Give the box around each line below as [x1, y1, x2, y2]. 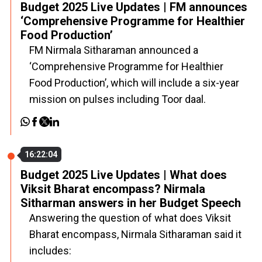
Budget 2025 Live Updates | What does [20, 168, 227, 182]
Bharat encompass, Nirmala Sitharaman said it [29, 228, 242, 240]
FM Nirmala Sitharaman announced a [29, 44, 198, 56]
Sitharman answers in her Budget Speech [20, 196, 241, 210]
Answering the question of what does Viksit [29, 212, 231, 224]
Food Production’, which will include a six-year [29, 77, 239, 89]
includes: [29, 244, 74, 257]
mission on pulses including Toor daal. [29, 93, 206, 105]
